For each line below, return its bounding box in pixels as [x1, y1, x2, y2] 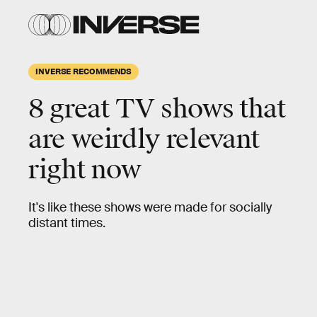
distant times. [28, 215, 105, 231]
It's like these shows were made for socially [28, 200, 272, 215]
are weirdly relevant [28, 123, 260, 156]
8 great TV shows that [28, 93, 286, 125]
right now [28, 154, 142, 186]
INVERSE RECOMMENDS [35, 66, 132, 76]
